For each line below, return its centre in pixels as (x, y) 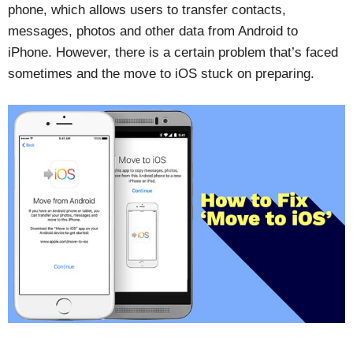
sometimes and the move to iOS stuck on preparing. (161, 74)
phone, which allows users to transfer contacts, (147, 10)
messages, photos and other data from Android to (153, 31)
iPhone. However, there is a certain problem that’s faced (173, 52)
